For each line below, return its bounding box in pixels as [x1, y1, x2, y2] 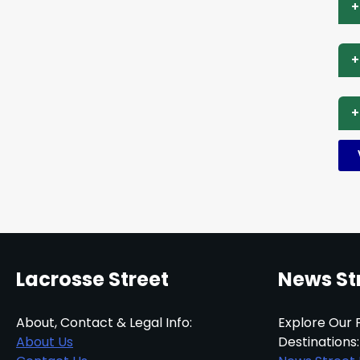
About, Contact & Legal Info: [16, 313, 192, 332]
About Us [16, 332, 73, 351]
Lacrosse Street [16, 265, 169, 292]
